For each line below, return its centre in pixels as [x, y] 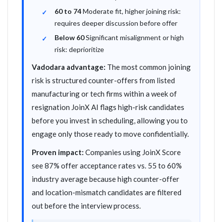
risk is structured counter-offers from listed [103, 80]
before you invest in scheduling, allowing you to [110, 120]
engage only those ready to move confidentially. [110, 134]
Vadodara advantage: [69, 67]
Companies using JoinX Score [132, 152]
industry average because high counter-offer [106, 179]
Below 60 [70, 37]
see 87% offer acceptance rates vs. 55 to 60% [107, 166]
